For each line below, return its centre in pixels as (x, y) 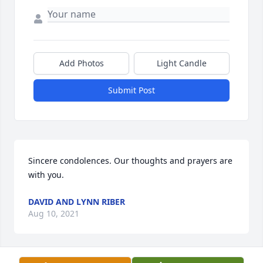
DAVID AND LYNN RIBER (77, 202)
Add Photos (81, 63)
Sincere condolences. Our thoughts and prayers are (130, 161)
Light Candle (182, 63)
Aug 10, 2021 (54, 214)
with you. (46, 175)
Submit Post (131, 90)
